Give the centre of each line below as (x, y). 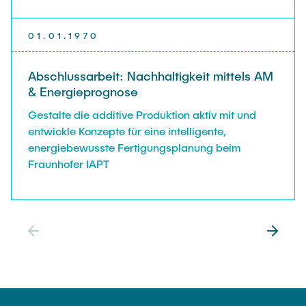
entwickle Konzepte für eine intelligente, (127, 131)
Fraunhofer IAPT (69, 164)
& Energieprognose (83, 92)
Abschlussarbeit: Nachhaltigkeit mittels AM (151, 76)
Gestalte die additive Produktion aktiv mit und (142, 115)
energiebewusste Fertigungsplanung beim (134, 148)
